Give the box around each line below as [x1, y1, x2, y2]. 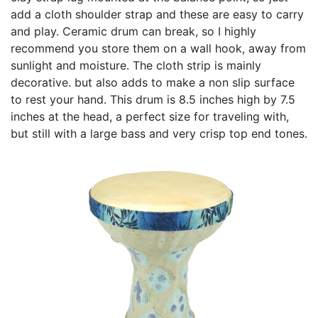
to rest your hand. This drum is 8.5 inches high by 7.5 [11, 92, 295, 106]
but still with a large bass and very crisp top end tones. [11, 126, 307, 141]
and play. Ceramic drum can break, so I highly [11, 23, 256, 38]
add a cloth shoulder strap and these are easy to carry [11, 6, 304, 21]
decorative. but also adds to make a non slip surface [11, 75, 295, 89]
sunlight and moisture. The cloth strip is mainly [11, 57, 261, 72]
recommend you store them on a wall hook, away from [11, 40, 306, 55]
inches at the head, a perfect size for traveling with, [11, 109, 289, 124]
